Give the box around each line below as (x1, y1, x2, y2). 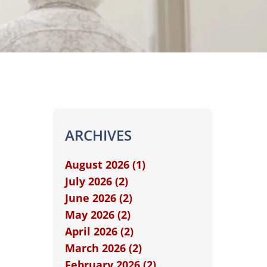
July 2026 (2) (64, 174, 128, 188)
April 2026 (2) (64, 224, 133, 238)
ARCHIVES (64, 125, 132, 145)
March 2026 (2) (64, 241, 142, 255)
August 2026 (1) (64, 157, 145, 172)
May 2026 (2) (64, 207, 131, 222)
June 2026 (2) (64, 191, 132, 205)
